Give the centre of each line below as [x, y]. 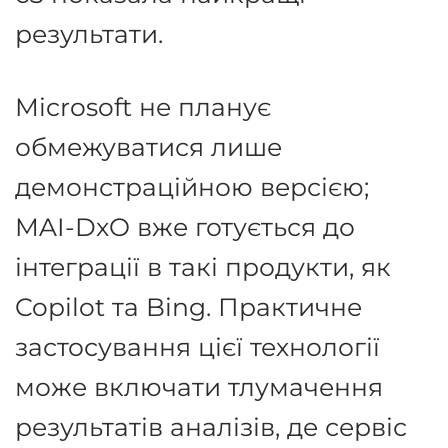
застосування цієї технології [197, 347]
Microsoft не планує [143, 107]
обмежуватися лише [148, 147]
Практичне [290, 307]
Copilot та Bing [110, 307]
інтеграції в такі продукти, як [203, 267]
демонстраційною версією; [192, 187]
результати [86, 34]
